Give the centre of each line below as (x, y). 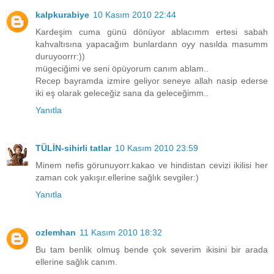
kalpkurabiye (62, 14)
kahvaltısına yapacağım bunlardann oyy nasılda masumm (152, 44)
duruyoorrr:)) (60, 56)
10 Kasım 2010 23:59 (157, 148)
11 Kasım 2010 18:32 (121, 232)
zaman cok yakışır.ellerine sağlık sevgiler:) (117, 177)
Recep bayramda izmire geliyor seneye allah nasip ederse (152, 80)
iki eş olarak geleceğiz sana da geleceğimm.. (122, 93)
